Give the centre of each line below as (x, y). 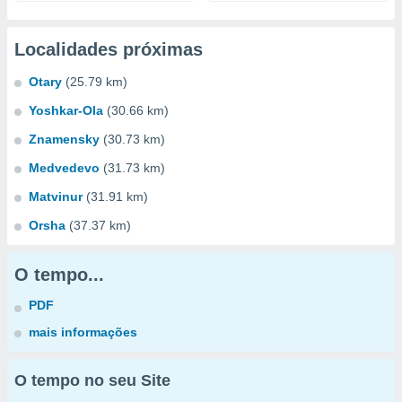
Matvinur (56, 197)
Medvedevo (64, 168)
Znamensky (64, 139)
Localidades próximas (109, 49)
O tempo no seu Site (92, 380)
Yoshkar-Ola (66, 110)
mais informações (83, 332)
